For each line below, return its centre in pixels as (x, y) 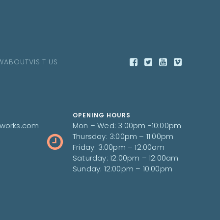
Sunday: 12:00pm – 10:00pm (123, 169)
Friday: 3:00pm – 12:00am (119, 147)
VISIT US (43, 62)
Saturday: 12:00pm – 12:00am (126, 158)
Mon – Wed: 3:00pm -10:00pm (127, 125)
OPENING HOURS (102, 115)
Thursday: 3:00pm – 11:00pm (123, 136)
